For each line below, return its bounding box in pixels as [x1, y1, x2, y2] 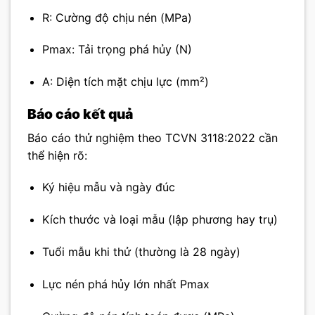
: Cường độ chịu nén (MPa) [49, 10, 192, 25]
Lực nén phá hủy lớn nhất [41, 276, 180, 291]
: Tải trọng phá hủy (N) [71, 42, 192, 57]
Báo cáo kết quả [27, 105, 133, 122]
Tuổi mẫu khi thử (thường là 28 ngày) [41, 244, 240, 259]
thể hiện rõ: [27, 148, 87, 162]
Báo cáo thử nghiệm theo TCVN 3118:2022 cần [27, 130, 278, 145]
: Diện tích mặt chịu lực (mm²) [49, 75, 209, 89]
